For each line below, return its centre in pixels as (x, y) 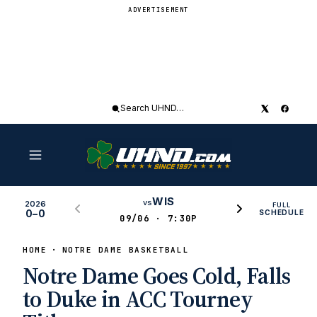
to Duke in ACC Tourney (138, 299)
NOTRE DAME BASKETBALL (126, 250)
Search (127, 114)
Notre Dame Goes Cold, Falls (157, 276)
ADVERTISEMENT (158, 10)
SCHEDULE (282, 212)
